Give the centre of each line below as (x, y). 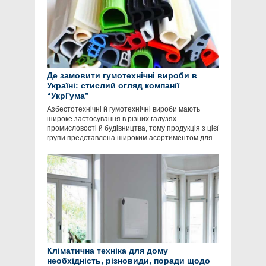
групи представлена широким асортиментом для (130, 138)
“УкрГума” (68, 96)
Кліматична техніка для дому (107, 251)
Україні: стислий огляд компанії (113, 86)
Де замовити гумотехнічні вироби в (122, 76)
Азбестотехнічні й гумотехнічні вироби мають (123, 110)
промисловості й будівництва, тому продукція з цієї (133, 129)
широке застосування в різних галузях (112, 119)
